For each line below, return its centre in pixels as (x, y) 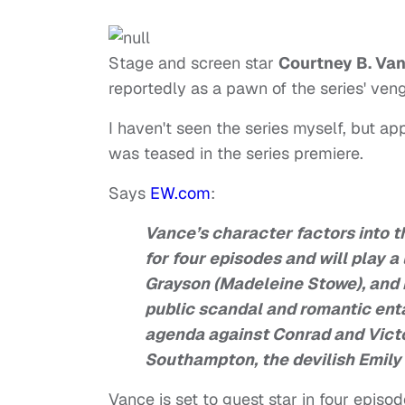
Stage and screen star (193, 63)
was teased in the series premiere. (236, 154)
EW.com (180, 193)
